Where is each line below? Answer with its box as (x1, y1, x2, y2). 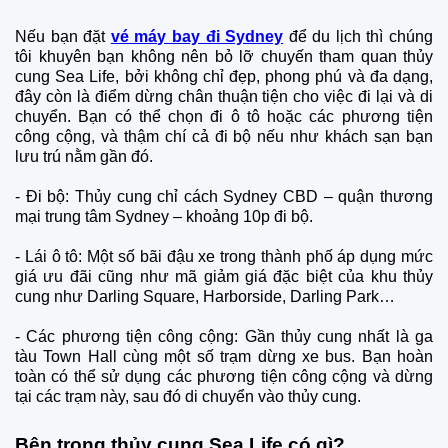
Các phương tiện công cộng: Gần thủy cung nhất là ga (26, 328, 434, 346)
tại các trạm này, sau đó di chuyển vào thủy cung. (15, 388, 365, 406)
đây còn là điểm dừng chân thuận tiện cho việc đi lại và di (15, 88, 433, 106)
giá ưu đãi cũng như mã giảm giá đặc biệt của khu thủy (15, 268, 433, 286)
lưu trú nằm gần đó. (15, 148, 153, 166)
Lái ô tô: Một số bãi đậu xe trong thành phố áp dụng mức (24, 248, 434, 266)
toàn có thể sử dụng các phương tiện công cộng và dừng (15, 368, 433, 386)
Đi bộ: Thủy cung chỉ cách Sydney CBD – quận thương (25, 188, 434, 206)
